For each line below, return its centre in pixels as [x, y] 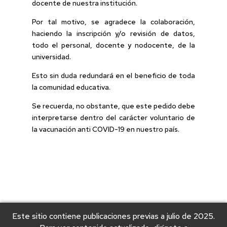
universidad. [51, 56]
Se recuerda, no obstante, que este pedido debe [113, 106]
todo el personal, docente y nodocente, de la [113, 45]
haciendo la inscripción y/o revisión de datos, [113, 33]
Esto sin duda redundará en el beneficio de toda [113, 75]
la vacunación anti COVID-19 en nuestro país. [105, 129]
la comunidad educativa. [71, 87]
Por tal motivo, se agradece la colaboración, [113, 22]
